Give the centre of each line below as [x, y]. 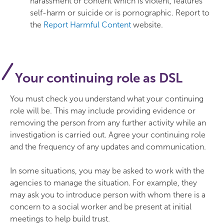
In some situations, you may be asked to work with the [107, 171]
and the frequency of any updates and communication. [108, 147]
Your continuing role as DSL [99, 78]
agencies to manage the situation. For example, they [103, 183]
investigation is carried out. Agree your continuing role [108, 135]
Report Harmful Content [87, 25]
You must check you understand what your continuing [107, 99]
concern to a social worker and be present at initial [101, 207]
